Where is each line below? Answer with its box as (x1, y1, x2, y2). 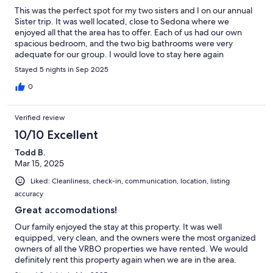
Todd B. (15, 146, 45, 158)
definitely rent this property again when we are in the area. (15, 254, 236, 266)
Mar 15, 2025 (15, 157, 64, 169)
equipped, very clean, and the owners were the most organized (15, 232, 256, 244)
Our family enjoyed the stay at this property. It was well (15, 221, 222, 233)
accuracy (15, 189, 43, 199)
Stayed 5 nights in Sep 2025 (15, 64, 108, 74)
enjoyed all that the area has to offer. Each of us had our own (15, 26, 242, 38)
